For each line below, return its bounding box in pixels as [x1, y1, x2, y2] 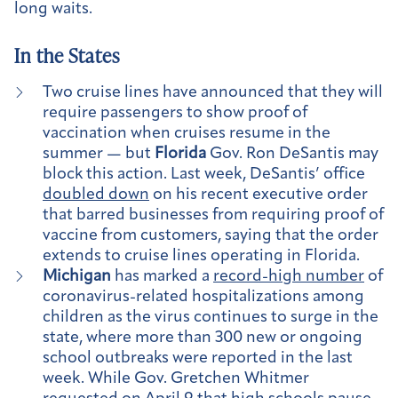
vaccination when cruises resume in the [43, 124, 330, 142]
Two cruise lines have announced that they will [43, 84, 383, 101]
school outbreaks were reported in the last [43, 349, 353, 367]
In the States [14, 41, 120, 69]
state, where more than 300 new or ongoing [43, 329, 362, 346]
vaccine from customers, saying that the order [43, 227, 378, 244]
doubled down [43, 186, 149, 203]
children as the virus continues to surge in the [43, 308, 378, 326]
